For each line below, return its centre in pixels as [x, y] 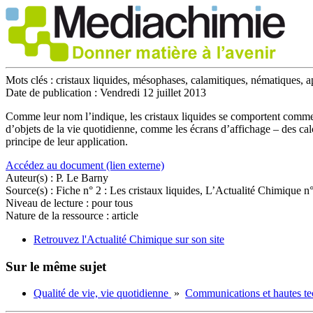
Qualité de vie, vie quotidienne [102, 293]
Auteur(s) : [31, 178]
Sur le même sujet [56, 266]
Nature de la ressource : [59, 216]
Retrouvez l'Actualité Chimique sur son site [129, 239]
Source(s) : [31, 190]
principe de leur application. [67, 141]
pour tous [112, 203]
